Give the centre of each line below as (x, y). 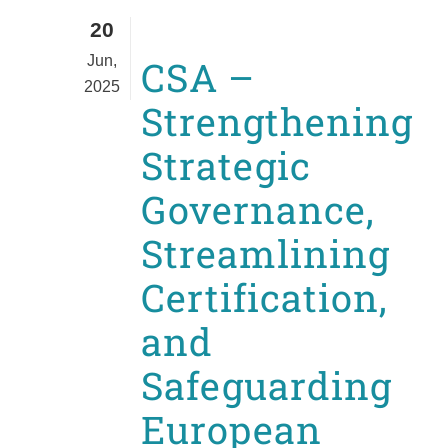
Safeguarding (266, 385)
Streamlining (265, 253)
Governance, (258, 209)
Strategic (226, 165)
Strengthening (277, 121)
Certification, (264, 297)
